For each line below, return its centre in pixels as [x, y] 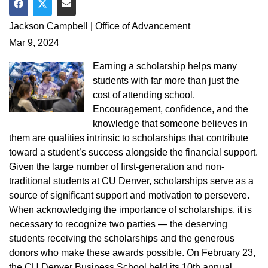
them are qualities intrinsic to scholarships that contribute [129, 138]
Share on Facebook [60, 17]
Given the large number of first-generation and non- [117, 166]
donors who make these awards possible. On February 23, [132, 252]
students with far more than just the [166, 80]
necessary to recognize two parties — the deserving [118, 224]
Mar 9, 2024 [34, 42]
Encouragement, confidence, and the [171, 109]
